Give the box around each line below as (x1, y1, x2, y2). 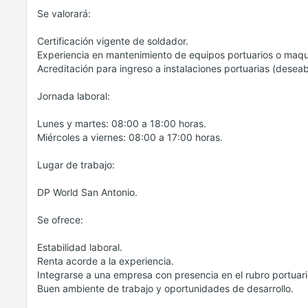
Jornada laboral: (37, 90, 110, 102)
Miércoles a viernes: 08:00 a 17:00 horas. (37, 131, 223, 143)
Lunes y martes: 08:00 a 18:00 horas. (37, 118, 206, 129)
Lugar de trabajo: (37, 159, 115, 170)
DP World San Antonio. (37, 186, 137, 198)
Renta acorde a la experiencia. (37, 255, 174, 267)
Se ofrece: (37, 214, 83, 225)
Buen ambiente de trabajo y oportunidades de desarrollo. (37, 283, 294, 294)
